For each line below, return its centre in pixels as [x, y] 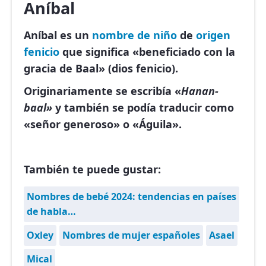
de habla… [51, 212]
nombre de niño [134, 35]
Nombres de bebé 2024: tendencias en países [132, 197]
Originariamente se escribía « [102, 91]
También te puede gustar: [92, 170]
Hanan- [200, 91]
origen [213, 35]
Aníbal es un [58, 35]
